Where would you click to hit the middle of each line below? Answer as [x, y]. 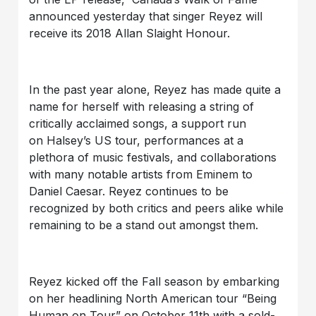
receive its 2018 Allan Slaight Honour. [130, 33]
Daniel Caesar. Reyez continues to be [129, 191]
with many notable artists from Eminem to [141, 174]
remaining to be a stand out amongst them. [146, 225]
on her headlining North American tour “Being [153, 298]
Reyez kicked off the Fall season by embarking [154, 281]
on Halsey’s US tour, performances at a [136, 140]
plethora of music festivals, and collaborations [153, 157]
